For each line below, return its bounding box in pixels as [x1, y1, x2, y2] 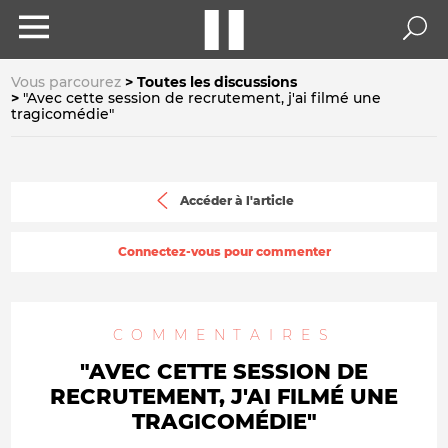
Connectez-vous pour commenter [117, 244, 331, 259]
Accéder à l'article [179, 193, 294, 209]
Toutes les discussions [137, 73, 297, 91]
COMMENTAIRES [112, 326, 336, 344]
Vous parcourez [11, 73, 121, 91]
